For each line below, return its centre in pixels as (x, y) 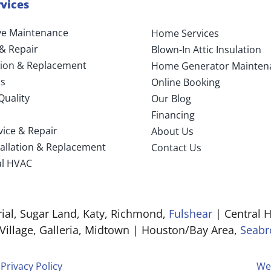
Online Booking (185, 83)
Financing (173, 115)
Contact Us (176, 148)
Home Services (185, 34)
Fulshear (191, 214)
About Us (172, 132)
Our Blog (171, 99)
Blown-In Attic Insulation (206, 50)
